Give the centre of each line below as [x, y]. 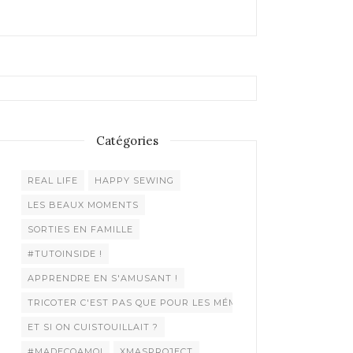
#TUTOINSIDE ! [65, 253]
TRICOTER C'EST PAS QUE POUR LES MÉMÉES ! [145, 302]
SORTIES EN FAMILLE [80, 229]
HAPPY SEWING [134, 180]
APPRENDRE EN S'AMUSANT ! [103, 278]
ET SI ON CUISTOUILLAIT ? [93, 327]
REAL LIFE [53, 180]
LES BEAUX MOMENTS [83, 204]
